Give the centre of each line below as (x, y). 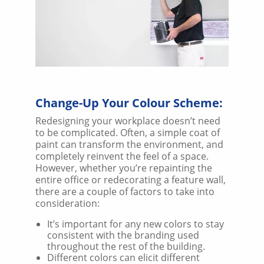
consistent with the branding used (123, 235)
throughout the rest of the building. (126, 246)
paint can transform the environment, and (129, 144)
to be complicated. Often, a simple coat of (128, 132)
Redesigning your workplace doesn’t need (128, 121)
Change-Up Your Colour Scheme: (129, 103)
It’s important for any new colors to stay (136, 224)
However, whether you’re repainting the (124, 168)
